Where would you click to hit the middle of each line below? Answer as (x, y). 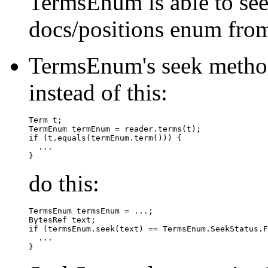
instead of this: (98, 93)
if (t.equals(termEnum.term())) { (105, 138)
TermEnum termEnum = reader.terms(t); (115, 129)
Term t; (45, 120)
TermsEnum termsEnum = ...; (91, 211)
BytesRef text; (62, 220)
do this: (64, 184)
